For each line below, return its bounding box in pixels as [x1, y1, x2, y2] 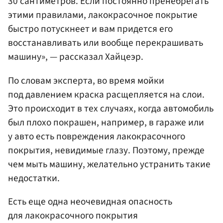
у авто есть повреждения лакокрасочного [8, 129, 185, 143]
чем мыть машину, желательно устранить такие [8, 157, 211, 171]
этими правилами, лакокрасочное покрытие [8, 8, 198, 22]
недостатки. [8, 171, 60, 185]
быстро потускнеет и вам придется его [8, 22, 173, 36]
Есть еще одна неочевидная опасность [8, 194, 172, 209]
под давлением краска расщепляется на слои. [8, 87, 205, 102]
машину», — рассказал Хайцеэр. [8, 50, 143, 64]
